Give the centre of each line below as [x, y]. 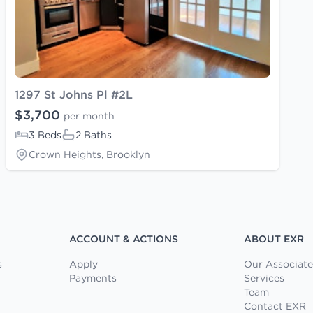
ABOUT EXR [274, 239]
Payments [93, 278]
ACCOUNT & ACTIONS [124, 239]
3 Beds [45, 134]
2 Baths [94, 134]
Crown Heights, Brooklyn [89, 154]
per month [89, 116]
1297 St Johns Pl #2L [74, 94]
